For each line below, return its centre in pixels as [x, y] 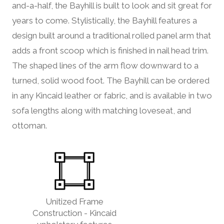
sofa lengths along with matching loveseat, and [101, 111]
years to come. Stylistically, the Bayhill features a [104, 21]
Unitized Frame [74, 202]
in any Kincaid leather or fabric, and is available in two [112, 96]
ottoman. [29, 126]
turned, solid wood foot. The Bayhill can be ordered [111, 81]
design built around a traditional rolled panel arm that [111, 36]
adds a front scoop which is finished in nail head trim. [110, 51]
